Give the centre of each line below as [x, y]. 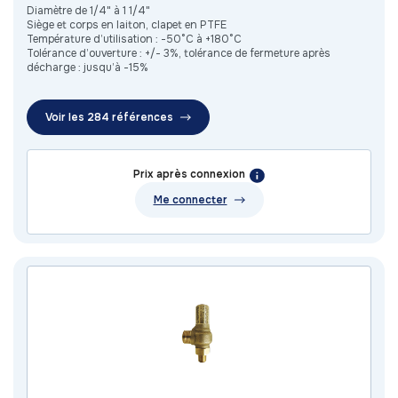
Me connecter [190, 200]
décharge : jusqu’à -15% [88, 68]
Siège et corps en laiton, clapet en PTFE [127, 25]
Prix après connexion [189, 175]
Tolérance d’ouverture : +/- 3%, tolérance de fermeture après [179, 54]
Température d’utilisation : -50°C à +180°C [134, 40]
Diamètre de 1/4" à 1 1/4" [88, 11]
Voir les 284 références [109, 118]
